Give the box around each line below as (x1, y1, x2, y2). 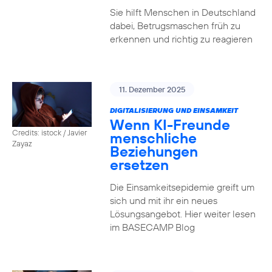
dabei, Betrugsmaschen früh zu (109, 19, 240, 32)
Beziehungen (109, 142, 198, 160)
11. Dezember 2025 (118, 84, 185, 94)
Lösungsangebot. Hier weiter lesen (109, 208, 256, 220)
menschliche (109, 129, 197, 147)
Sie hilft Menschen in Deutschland (109, 6, 256, 18)
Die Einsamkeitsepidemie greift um (109, 181, 254, 193)
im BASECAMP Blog (109, 221, 195, 233)
